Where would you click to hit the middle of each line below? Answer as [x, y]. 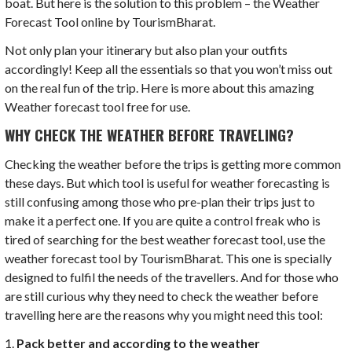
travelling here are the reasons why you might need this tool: [164, 315]
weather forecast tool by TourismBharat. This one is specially [169, 258]
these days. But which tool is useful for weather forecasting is [168, 183]
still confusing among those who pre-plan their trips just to [160, 202]
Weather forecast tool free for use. [98, 107]
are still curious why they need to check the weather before [162, 296]
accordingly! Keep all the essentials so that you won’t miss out [169, 69]
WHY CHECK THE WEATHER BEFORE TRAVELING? [150, 135]
